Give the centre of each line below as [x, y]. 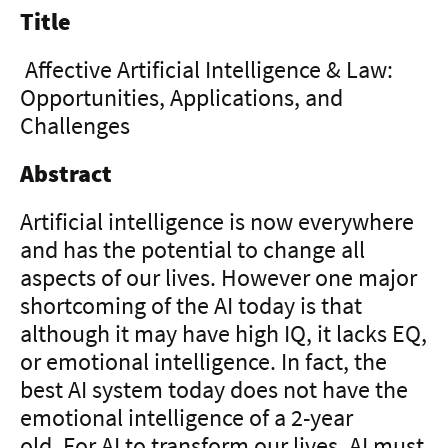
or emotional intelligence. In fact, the [203, 361]
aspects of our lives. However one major [218, 277]
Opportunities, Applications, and [181, 97]
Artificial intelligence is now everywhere [217, 221]
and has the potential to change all [192, 249]
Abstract [66, 173]
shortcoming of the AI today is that [191, 305]
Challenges [75, 125]
